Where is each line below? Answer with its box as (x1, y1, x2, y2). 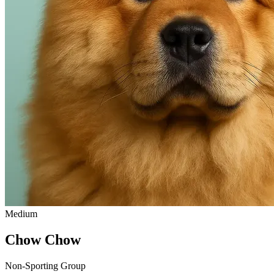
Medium (5, 208, 37, 219)
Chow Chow (5, 231, 81, 248)
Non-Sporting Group (5, 260, 86, 271)
